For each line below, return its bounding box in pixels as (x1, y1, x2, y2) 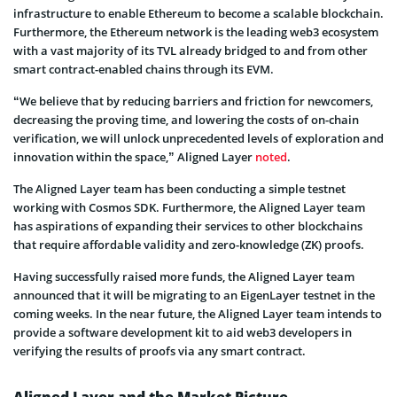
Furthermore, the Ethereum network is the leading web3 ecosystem (13, 23, 378, 40)
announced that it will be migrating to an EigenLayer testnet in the (13, 286, 375, 303)
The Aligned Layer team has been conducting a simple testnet (13, 180, 346, 197)
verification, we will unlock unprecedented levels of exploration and (13, 129, 384, 146)
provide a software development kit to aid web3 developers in (13, 323, 352, 340)
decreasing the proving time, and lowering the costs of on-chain (13, 111, 359, 128)
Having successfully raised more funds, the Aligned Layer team (13, 268, 354, 284)
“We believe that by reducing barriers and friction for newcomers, (13, 92, 373, 109)
